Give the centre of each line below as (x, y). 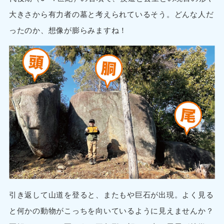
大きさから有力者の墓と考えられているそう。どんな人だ (111, 14)
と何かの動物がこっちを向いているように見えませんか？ (111, 210)
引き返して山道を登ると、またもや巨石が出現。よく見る (111, 194)
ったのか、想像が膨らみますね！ (68, 30)
